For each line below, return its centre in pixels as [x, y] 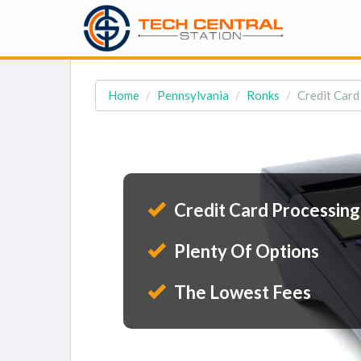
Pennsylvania [193, 95]
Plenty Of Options [245, 251]
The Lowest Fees [241, 292]
